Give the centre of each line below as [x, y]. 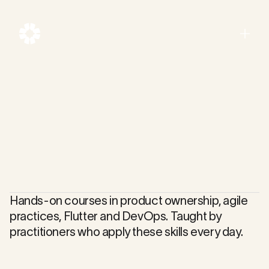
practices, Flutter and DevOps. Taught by [116, 216]
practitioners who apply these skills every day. [126, 232]
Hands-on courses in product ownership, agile [129, 201]
